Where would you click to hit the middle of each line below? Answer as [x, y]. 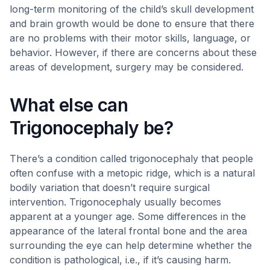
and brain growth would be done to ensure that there [132, 24]
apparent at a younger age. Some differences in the [128, 216]
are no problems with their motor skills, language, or [130, 38]
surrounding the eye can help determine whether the [131, 245]
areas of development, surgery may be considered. [127, 67]
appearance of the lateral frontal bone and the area [128, 231]
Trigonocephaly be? [92, 128]
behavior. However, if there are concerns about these [133, 52]
